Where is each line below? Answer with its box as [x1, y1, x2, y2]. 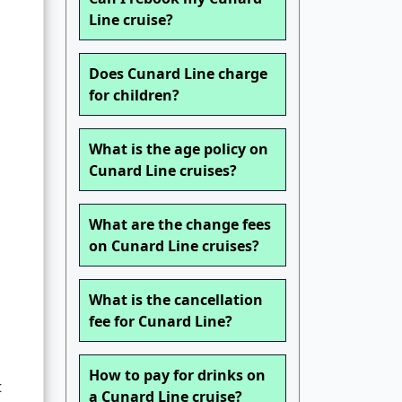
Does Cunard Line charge [89, 64, 267, 84]
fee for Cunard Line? [89, 311, 232, 332]
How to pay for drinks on [89, 365, 266, 386]
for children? [89, 85, 179, 106]
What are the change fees [89, 214, 271, 235]
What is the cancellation [89, 290, 263, 310]
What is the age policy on [89, 139, 268, 160]
